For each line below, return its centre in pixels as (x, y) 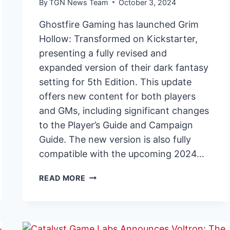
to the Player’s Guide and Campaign (116, 125)
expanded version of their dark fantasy (124, 67)
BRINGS (100, 211)
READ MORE (62, 178)
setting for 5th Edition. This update (116, 82)
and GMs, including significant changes (124, 110)
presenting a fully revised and (103, 53)
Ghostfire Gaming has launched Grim (119, 24)
